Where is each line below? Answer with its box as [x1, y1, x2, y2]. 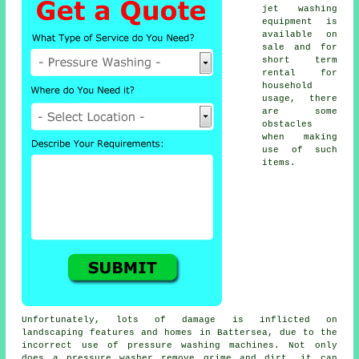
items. [262, 157, 296, 167]
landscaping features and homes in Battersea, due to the [22, 327, 337, 337]
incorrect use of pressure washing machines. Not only [22, 340, 337, 350]
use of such [262, 144, 337, 155]
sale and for [262, 42, 337, 52]
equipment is [262, 16, 337, 26]
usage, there [262, 93, 337, 103]
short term [262, 54, 337, 65]
